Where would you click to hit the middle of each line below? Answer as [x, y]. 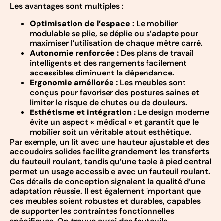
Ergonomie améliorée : [74, 82]
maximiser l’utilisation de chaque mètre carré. [116, 43]
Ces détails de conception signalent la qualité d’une [108, 181]
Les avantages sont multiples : [67, 6]
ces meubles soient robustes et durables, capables [105, 201]
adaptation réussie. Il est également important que [105, 191]
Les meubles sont [152, 82]
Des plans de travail [156, 53]
